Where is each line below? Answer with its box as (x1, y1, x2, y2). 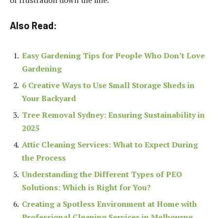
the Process (22, 152, 66, 163)
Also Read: (10, 19, 57, 32)
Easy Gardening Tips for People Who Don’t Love (22, 50, 205, 61)
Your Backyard (22, 92, 76, 104)
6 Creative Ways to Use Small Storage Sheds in (22, 79, 195, 91)
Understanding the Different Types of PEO (22, 168, 182, 180)
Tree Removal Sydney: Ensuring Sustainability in (22, 109, 205, 120)
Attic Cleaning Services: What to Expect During (22, 139, 198, 150)
